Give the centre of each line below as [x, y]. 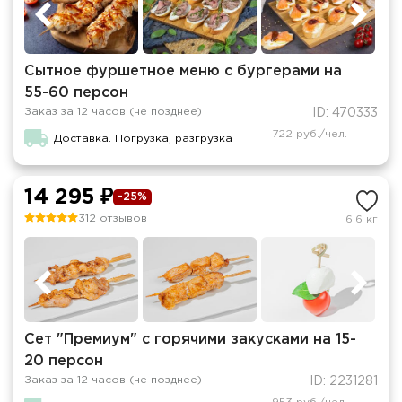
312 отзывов [113, 218]
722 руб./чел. [309, 134]
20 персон [64, 361]
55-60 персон [76, 92]
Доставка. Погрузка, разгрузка [144, 138]
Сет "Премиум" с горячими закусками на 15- [190, 340]
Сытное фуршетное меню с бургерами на [183, 71]
